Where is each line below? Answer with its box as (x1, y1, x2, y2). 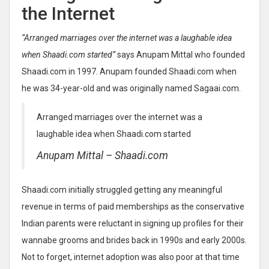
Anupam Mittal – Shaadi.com (37, 149, 168, 162)
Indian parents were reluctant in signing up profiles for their (22, 218, 244, 228)
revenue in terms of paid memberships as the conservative (22, 201, 244, 211)
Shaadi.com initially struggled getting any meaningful (22, 184, 222, 195)
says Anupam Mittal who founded (115, 49, 245, 59)
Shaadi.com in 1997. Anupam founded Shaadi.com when (22, 66, 237, 76)
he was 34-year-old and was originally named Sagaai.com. (22, 83, 241, 93)
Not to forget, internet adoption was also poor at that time (22, 252, 240, 262)
